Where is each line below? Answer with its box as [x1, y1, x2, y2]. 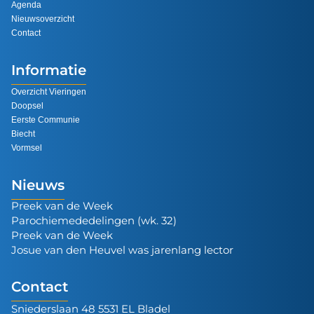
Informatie [11, 61, 86, 78]
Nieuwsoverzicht [11, 13, 74, 24]
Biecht [11, 128, 35, 139]
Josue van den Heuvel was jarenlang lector [11, 243, 233, 257]
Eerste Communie [11, 114, 80, 125]
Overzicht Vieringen [11, 86, 86, 97]
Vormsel [11, 142, 42, 153]
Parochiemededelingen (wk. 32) [11, 214, 177, 228]
